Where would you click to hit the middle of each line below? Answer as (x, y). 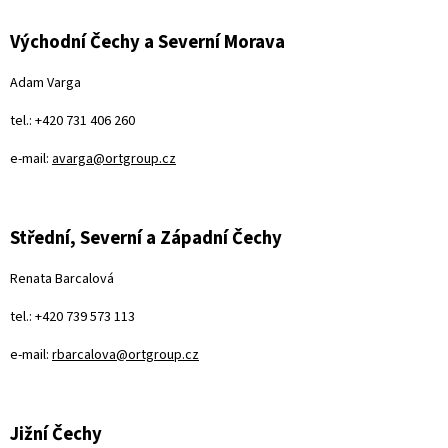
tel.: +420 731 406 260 (72, 120)
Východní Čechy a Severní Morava (147, 41)
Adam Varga (45, 82)
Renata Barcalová (62, 278)
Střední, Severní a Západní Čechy (146, 237)
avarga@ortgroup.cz (114, 158)
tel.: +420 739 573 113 (72, 316)
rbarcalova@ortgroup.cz (125, 354)
